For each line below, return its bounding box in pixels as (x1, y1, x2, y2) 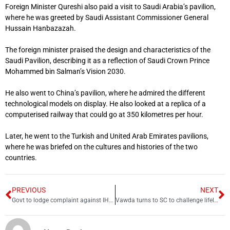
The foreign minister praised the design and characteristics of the (5, 46, 210, 54)
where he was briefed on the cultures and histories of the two (5, 143, 198, 151)
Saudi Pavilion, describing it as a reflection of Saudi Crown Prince (5, 56, 209, 65)
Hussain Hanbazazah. (5, 24, 76, 33)
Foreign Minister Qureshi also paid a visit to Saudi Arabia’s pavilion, (5, 3, 216, 11)
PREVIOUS (12, 186, 46, 195)
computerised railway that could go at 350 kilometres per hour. (5, 110, 203, 119)
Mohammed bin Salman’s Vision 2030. (5, 67, 126, 76)
